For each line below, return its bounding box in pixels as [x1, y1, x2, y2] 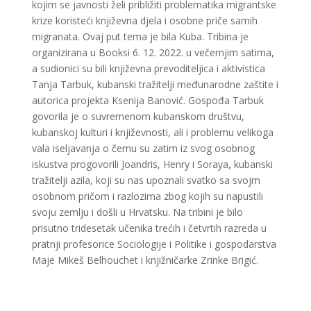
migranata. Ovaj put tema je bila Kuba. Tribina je [32, 29, 249, 43]
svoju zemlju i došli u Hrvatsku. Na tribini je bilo [32, 205, 244, 219]
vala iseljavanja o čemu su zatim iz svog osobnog [32, 141, 255, 155]
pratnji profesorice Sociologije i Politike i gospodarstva [32, 237, 277, 251]
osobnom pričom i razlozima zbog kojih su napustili [32, 189, 264, 203]
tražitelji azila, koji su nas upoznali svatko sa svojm [32, 173, 261, 187]
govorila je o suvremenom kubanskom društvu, [32, 109, 245, 123]
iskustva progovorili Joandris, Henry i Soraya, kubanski [32, 157, 274, 171]
